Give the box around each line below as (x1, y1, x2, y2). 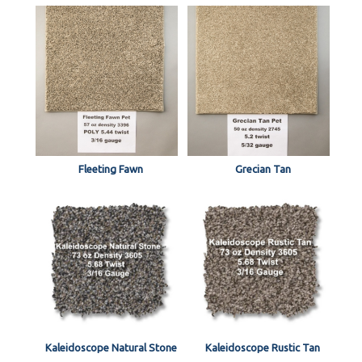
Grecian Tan (234, 162, 291, 175)
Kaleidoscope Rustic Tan (205, 341, 320, 353)
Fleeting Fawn (78, 162, 143, 175)
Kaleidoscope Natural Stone (44, 341, 177, 353)
